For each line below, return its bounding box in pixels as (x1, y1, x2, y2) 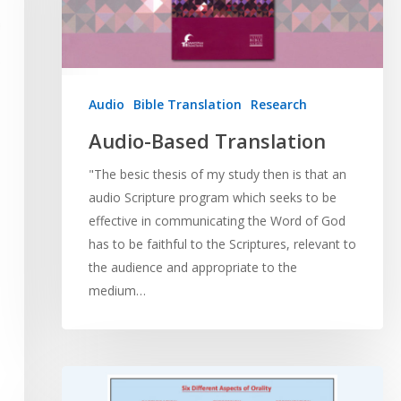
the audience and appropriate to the (88, 258, 297, 276)
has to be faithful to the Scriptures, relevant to (88, 235, 356, 252)
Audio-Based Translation (88, 126, 326, 154)
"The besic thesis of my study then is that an (88, 165, 346, 183)
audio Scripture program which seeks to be (88, 188, 337, 206)
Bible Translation (132, 95, 242, 113)
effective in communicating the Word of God (88, 211, 346, 229)
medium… (88, 281, 146, 299)
